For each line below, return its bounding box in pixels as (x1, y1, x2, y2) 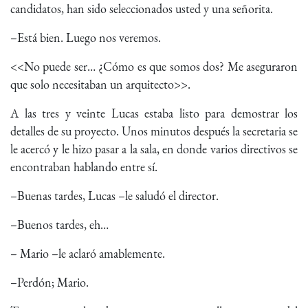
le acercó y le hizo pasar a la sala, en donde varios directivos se (10, 141, 298, 157)
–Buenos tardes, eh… (10, 217, 109, 233)
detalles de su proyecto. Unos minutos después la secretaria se (10, 123, 298, 140)
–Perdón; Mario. (10, 274, 97, 291)
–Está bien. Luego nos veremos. (10, 30, 161, 46)
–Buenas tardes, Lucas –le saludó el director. (10, 188, 219, 204)
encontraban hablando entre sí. (10, 159, 157, 175)
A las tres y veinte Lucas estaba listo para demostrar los (10, 105, 298, 122)
